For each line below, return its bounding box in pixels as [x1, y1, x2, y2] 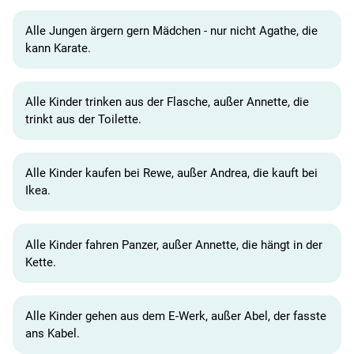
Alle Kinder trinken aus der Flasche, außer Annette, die [25, 95, 309, 109]
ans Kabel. [25, 326, 80, 341]
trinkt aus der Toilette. [25, 112, 141, 126]
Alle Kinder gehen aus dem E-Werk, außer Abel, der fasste [25, 308, 326, 323]
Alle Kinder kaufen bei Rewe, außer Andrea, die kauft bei [25, 166, 318, 181]
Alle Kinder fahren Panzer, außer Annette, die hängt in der [25, 237, 322, 252]
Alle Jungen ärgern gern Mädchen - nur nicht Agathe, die [25, 23, 318, 38]
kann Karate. [25, 40, 91, 55]
